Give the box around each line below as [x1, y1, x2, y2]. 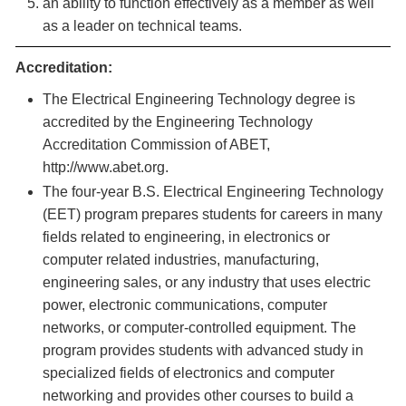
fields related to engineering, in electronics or [43, 229, 330, 245]
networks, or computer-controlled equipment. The [43, 320, 356, 335]
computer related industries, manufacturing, [43, 252, 319, 267]
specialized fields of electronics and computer [43, 365, 334, 381]
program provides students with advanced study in [43, 343, 363, 358]
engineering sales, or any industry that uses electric [43, 275, 371, 290]
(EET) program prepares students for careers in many [43, 207, 382, 222]
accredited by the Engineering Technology [43, 114, 313, 130]
